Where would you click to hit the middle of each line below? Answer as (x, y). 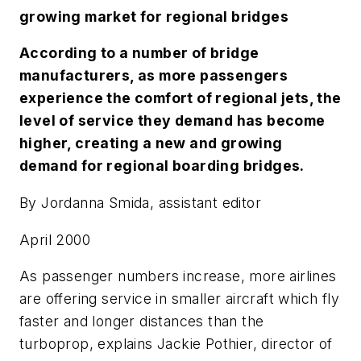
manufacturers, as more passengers (154, 76)
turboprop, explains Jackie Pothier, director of (176, 344)
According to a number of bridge (139, 53)
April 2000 (55, 239)
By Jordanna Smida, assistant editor (140, 202)
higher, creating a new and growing (151, 143)
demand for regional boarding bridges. (162, 166)
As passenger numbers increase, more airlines (178, 276)
